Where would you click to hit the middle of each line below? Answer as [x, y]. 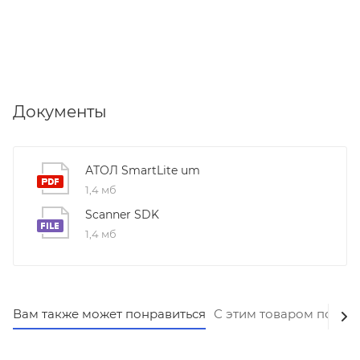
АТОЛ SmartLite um [143, 171]
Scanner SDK [122, 215]
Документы [60, 112]
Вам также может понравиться [109, 314]
